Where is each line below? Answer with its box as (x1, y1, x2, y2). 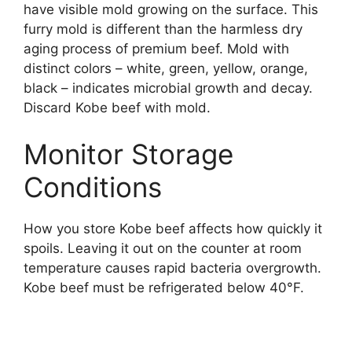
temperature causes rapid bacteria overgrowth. (24, 260, 321, 277)
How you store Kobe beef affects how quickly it (24, 221, 322, 237)
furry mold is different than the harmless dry (24, 20, 302, 37)
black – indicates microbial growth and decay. (24, 79, 313, 96)
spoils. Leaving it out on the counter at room (24, 240, 302, 257)
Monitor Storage (24, 137, 233, 171)
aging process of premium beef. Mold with (24, 40, 289, 57)
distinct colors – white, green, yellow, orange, (24, 60, 308, 76)
